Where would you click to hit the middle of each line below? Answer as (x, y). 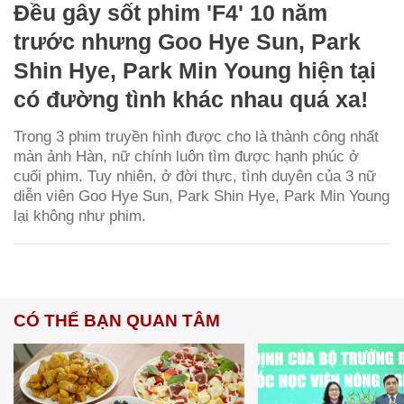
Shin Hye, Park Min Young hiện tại (195, 70)
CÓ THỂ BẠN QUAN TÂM (117, 320)
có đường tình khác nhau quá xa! (191, 99)
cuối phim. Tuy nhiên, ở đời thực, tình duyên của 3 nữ (195, 176)
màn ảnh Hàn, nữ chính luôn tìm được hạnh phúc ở (186, 156)
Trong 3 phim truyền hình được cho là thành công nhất (196, 136)
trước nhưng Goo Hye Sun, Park (187, 41)
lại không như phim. (80, 216)
